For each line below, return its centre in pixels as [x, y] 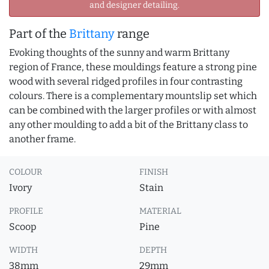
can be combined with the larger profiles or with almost [133, 110]
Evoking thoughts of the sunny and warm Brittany [119, 53]
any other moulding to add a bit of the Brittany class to [128, 125]
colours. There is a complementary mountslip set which [133, 96]
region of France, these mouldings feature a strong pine [133, 67]
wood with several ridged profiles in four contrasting [126, 81]
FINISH [154, 172]
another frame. [42, 139]
